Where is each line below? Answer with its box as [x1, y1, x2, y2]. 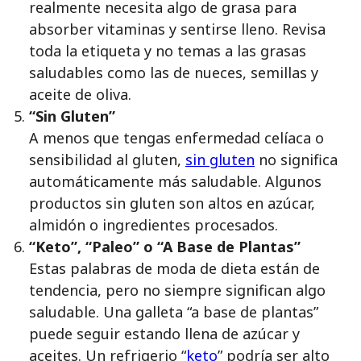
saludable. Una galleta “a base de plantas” [29, 302, 318, 322]
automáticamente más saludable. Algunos [29, 172, 322, 191]
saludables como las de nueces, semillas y [29, 63, 318, 82]
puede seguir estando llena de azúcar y [29, 324, 300, 343]
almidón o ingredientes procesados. [29, 215, 278, 234]
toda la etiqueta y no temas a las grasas [29, 41, 306, 60]
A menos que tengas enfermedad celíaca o [29, 128, 324, 147]
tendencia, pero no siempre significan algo [29, 280, 326, 300]
